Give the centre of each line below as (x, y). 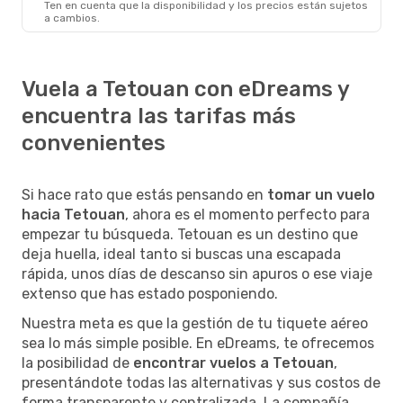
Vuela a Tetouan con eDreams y (185, 89)
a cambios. (72, 18)
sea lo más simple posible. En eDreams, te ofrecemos (198, 343)
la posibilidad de (77, 363)
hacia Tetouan (73, 214)
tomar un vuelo (321, 194)
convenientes (94, 143)
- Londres (117, 11)
